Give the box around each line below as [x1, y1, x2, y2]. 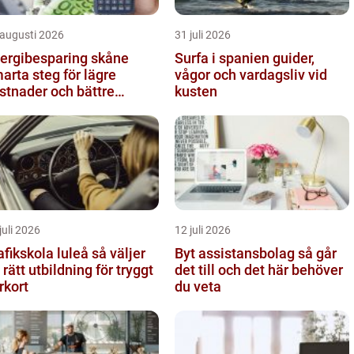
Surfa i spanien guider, [175, 49, 273, 66]
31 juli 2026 [175, 28, 231, 41]
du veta [175, 277, 221, 295]
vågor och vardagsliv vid [175, 66, 327, 83]
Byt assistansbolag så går [175, 244, 298, 262]
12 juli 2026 [175, 223, 231, 236]
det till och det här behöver [175, 261, 343, 278]
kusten [175, 82, 217, 100]
